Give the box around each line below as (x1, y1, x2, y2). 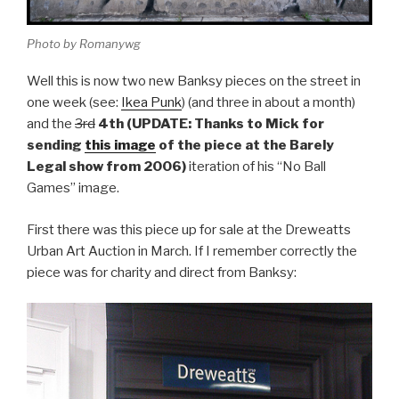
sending (27, 137, 85, 154)
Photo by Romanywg (27, 36, 141, 51)
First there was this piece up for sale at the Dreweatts (27, 221, 351, 238)
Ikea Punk (121, 94, 182, 111)
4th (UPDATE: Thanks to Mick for (98, 116, 324, 133)
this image (85, 137, 156, 154)
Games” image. (27, 180, 119, 197)
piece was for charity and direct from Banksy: (27, 264, 297, 281)
